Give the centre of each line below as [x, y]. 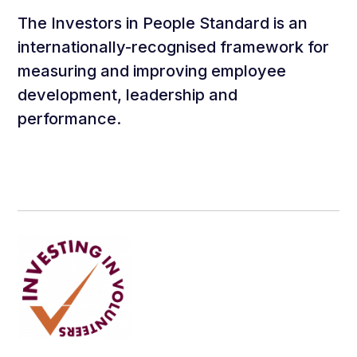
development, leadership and [128, 95]
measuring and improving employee [152, 71]
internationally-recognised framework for [174, 47]
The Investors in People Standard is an [163, 23]
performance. [70, 119]
